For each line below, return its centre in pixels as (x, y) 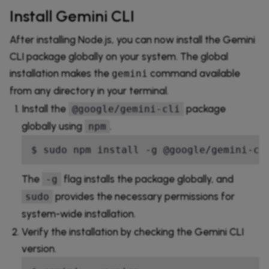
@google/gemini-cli (126, 109)
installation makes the (61, 73)
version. (39, 248)
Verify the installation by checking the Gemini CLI (133, 231)
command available (194, 73)
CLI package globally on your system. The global (119, 56)
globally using (53, 126)
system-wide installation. (79, 213)
